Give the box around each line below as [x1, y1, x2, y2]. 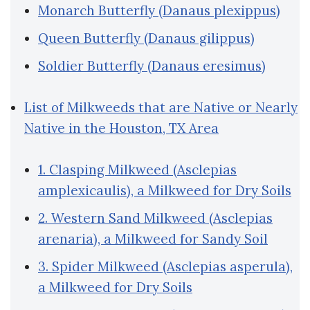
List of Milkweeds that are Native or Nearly [24, 99, 298, 116]
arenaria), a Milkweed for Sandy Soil [38, 230, 268, 248]
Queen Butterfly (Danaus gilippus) [38, 30, 255, 47]
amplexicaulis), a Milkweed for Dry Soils [38, 182, 291, 199]
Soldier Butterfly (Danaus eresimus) [38, 57, 266, 75]
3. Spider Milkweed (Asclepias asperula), [38, 258, 293, 275]
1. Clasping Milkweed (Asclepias [38, 161, 237, 179]
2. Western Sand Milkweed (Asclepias [38, 210, 273, 227]
